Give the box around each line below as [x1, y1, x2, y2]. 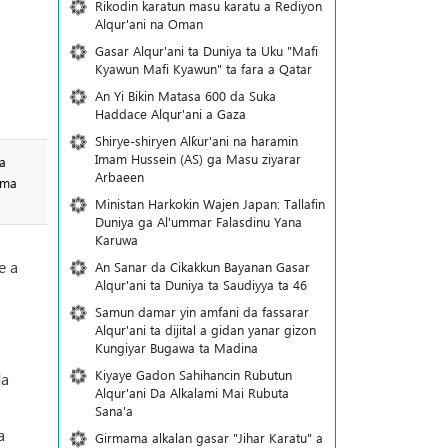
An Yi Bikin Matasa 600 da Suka [94, 87, 276, 104]
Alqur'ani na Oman [94, 15, 203, 32]
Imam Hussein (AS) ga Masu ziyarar [94, 150, 301, 167]
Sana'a [94, 402, 133, 419]
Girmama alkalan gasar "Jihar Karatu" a [94, 429, 323, 446]
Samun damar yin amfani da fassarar [94, 303, 309, 320]
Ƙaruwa [94, 231, 138, 248]
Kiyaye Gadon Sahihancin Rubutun [94, 366, 292, 383]
